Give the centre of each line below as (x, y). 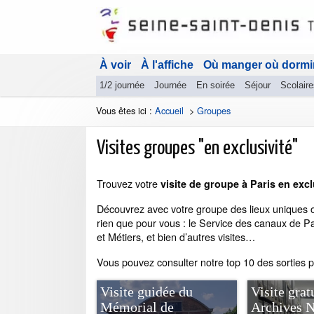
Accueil (169, 110)
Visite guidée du (146, 292)
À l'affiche (167, 65)
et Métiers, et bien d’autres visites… (176, 237)
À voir (115, 65)
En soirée (216, 85)
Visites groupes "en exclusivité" (197, 149)
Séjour (258, 85)
